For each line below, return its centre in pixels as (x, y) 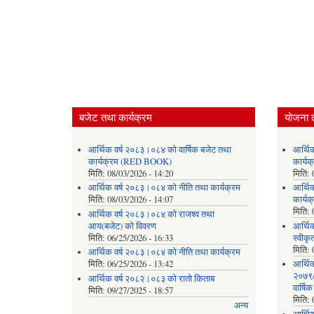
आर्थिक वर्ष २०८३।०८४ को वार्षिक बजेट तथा (159, 149)
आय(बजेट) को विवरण (122, 226)
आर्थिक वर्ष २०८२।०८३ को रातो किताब (151, 278)
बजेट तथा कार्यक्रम (116, 117)
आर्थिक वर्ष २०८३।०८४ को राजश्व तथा (151, 214)
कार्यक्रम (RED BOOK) (130, 161)
